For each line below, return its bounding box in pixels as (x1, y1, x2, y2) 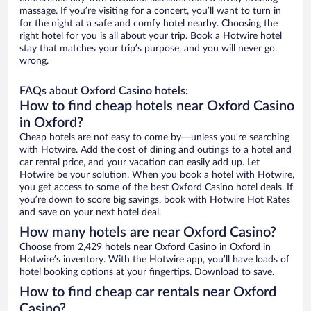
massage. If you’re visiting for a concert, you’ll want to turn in (19, 6, 281, 17)
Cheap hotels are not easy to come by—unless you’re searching (19, 133, 289, 143)
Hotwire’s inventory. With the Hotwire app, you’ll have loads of (19, 255, 289, 265)
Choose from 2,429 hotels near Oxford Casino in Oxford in (19, 242, 271, 253)
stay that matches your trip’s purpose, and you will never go (19, 44, 275, 54)
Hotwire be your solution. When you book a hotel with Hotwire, (19, 170, 294, 180)
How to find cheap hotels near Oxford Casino (19, 99, 294, 114)
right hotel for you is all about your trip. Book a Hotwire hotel (19, 31, 282, 42)
